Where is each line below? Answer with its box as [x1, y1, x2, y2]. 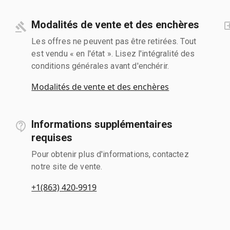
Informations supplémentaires [31, 118, 173, 130]
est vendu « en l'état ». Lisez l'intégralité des [31, 48, 195, 59]
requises [31, 131, 73, 144]
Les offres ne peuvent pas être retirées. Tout [31, 36, 197, 46]
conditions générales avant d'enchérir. [31, 61, 169, 71]
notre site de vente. [31, 161, 103, 171]
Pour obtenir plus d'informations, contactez [31, 149, 189, 159]
